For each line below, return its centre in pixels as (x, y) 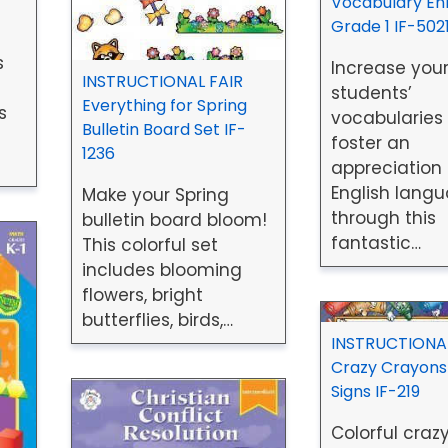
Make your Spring (155, 194)
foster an (370, 142)
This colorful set (149, 244)
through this (383, 217)
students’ (371, 92)
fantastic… (375, 242)
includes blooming (161, 269)
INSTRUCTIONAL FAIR (162, 81)
